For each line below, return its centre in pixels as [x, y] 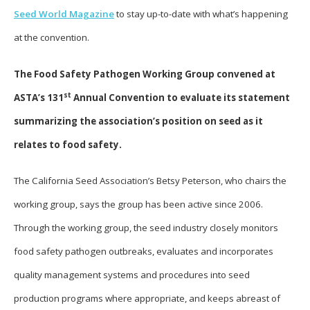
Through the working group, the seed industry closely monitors [146, 228]
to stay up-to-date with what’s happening [201, 13]
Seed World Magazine [64, 13]
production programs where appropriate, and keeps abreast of [147, 299]
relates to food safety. [68, 144]
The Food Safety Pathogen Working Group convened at [145, 74]
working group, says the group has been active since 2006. [138, 204]
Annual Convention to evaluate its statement [181, 97]
